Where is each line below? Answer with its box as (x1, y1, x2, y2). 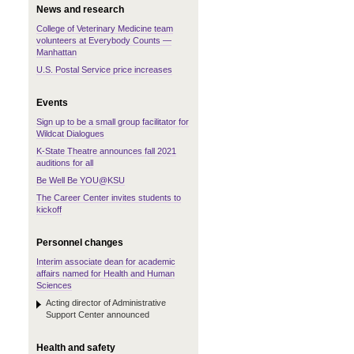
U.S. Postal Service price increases (36, 65, 172, 74)
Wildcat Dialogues (36, 129, 104, 138)
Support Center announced (46, 310, 149, 319)
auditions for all (36, 158, 93, 168)
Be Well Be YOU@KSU (36, 175, 125, 185)
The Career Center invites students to (36, 193, 181, 202)
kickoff (36, 205, 62, 214)
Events (36, 97, 68, 108)
